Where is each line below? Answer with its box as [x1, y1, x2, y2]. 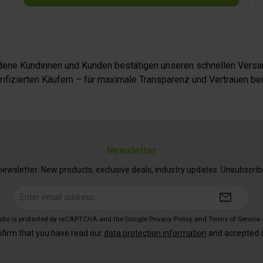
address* [108, 197, 138, 206]
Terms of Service [208, 215, 260, 224]
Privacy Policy [149, 215, 193, 224]
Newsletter [106, 145, 157, 157]
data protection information [103, 228, 207, 238]
